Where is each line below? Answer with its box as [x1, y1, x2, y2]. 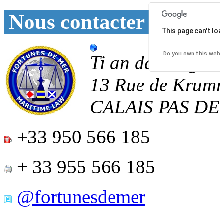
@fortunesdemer [17, 186, 145, 207]
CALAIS [90, 96, 158, 117]
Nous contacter [8, 10, 145, 33]
